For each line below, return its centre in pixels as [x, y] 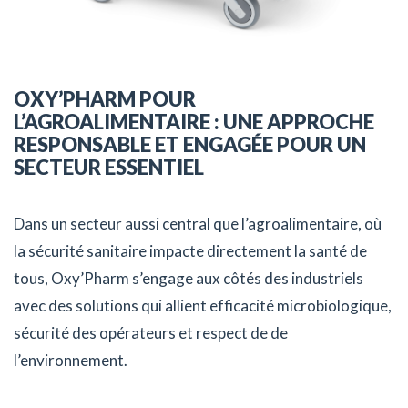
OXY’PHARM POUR [105, 98]
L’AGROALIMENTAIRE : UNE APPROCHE [194, 121]
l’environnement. [71, 360]
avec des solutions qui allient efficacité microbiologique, [203, 305]
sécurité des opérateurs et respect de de [151, 332]
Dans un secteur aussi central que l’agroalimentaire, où [198, 223]
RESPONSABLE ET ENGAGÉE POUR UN [190, 144]
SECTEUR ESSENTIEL [109, 167]
